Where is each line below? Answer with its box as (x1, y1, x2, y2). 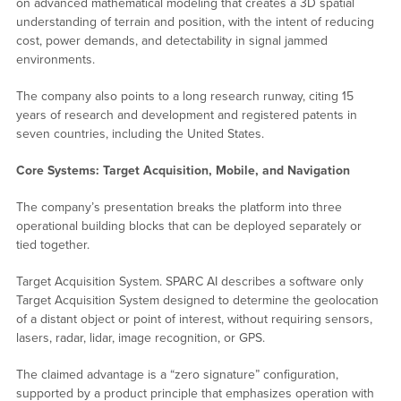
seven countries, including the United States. (15, 126, 264, 142)
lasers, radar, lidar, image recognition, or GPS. (15, 330, 265, 346)
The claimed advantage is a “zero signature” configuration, (15, 367, 338, 383)
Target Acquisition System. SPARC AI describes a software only (15, 274, 363, 290)
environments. (15, 52, 95, 68)
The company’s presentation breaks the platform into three (15, 200, 342, 216)
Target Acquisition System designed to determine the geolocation (15, 293, 379, 309)
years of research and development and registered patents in (15, 107, 357, 124)
